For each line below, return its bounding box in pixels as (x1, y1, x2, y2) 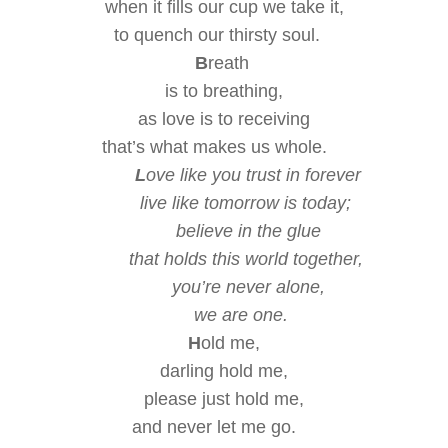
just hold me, (202, 388, 304, 409)
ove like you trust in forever (146, 164, 361, 185)
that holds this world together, (128, 248, 363, 269)
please (144, 388, 197, 409)
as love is (138, 108, 218, 129)
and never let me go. (132, 416, 296, 437)
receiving (233, 108, 310, 129)
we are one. (193, 304, 293, 325)
